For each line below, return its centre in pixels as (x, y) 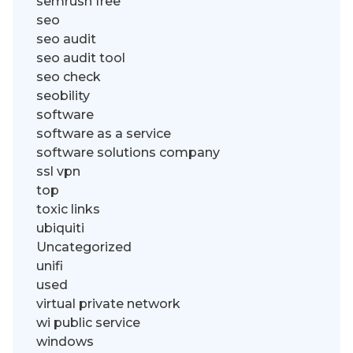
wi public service (88, 322)
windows (65, 341)
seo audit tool (81, 58)
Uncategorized (84, 247)
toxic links (68, 209)
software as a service (104, 133)
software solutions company (128, 152)
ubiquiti (60, 228)
